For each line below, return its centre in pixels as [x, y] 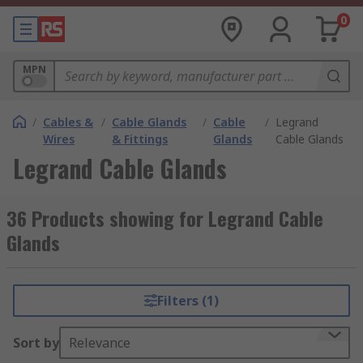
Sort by [36, 343]
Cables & [68, 122]
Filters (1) [188, 301]
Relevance [100, 343]
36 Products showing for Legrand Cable [165, 218]
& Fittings [140, 139]
